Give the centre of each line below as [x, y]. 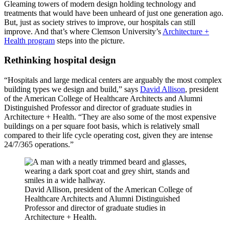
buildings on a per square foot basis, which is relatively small [102, 126]
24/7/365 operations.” [39, 145]
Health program [29, 40]
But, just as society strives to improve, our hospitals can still [100, 22]
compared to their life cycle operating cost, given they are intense [108, 135]
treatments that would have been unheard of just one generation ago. [114, 13]
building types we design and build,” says [72, 89]
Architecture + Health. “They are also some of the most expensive [110, 117]
